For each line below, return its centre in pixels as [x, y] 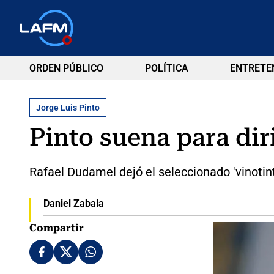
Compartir [57, 228]
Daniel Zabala [73, 203]
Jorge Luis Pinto [68, 107]
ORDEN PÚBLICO [66, 68]
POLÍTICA [166, 68]
